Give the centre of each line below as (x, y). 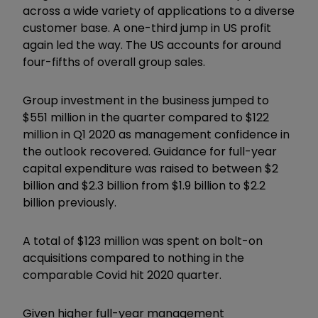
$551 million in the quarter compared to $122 (146, 117)
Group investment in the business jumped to (146, 100)
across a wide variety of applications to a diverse (159, 11)
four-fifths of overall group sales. (115, 62)
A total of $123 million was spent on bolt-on (143, 241)
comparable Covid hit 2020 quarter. (122, 275)
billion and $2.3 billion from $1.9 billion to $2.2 (144, 185)
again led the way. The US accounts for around (152, 45)
